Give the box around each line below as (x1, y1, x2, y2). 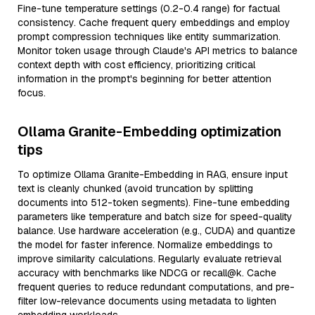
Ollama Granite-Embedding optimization (18, 122, 281, 141)
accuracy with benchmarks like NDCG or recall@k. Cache (18, 266, 276, 279)
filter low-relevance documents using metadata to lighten (18, 295, 276, 307)
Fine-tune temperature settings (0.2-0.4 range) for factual (18, 2, 280, 15)
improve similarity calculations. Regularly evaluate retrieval (18, 252, 281, 265)
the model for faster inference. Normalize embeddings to (18, 238, 273, 251)
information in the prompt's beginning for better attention (18, 72, 271, 85)
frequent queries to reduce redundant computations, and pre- (18, 281, 295, 293)
